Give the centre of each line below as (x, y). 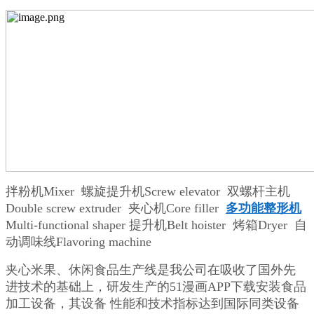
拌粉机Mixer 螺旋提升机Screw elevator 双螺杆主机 (148, 192)
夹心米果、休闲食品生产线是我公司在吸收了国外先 (151, 270)
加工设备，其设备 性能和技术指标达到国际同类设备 (152, 304)
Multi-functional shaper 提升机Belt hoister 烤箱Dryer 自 (156, 225)
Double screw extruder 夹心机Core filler (116, 209)
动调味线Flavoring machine (78, 242)
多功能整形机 (264, 209)
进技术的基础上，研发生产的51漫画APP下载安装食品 (156, 287)
